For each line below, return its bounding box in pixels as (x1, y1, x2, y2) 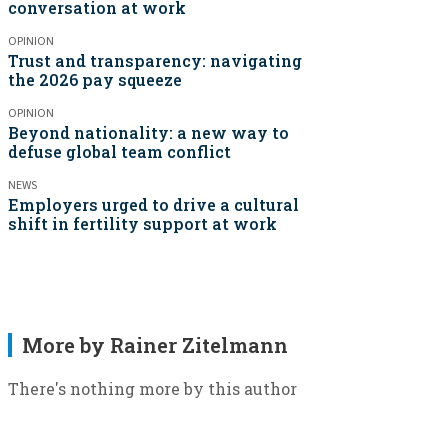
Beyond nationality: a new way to (8, 122, 289, 143)
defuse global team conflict (8, 141, 231, 162)
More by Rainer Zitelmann (22, 332, 288, 358)
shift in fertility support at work (8, 213, 277, 234)
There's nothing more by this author (8, 378, 297, 399)
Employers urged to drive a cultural (8, 194, 299, 215)
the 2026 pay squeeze (8, 69, 182, 90)
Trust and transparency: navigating (8, 50, 302, 71)
